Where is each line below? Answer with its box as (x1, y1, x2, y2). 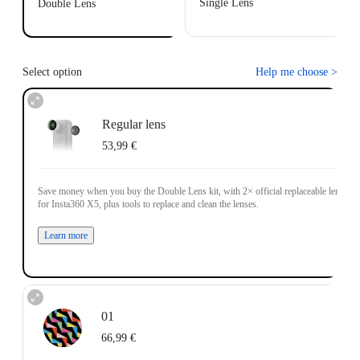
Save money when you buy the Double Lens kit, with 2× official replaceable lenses (37, 185, 352, 197)
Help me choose (256, 66, 328, 79)
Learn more (43, 229, 88, 241)
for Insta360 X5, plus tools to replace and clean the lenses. (37, 198, 259, 210)
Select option (22, 66, 82, 79)
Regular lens (101, 117, 166, 131)
